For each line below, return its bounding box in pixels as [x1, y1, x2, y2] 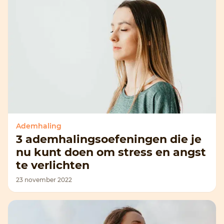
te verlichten [16, 158, 89, 172]
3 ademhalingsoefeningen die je [16, 132, 201, 146]
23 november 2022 [16, 176, 72, 183]
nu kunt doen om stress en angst [16, 145, 206, 159]
